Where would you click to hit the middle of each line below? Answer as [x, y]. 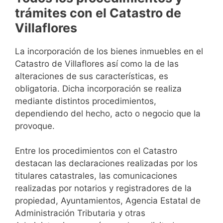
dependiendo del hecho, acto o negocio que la [108, 113]
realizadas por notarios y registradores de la [103, 188]
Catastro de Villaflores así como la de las [97, 63]
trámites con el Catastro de [98, 13]
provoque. [35, 126]
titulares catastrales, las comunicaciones [96, 176]
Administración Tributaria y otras [80, 213]
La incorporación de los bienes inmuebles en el [109, 51]
